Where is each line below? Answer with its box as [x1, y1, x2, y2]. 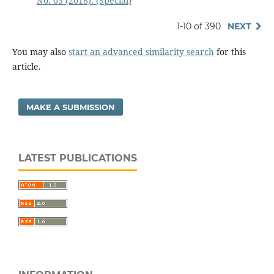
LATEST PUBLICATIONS [18, 152, 137, 164]
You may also [12, 45, 68, 57]
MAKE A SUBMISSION [26, 102, 116, 112]
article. [12, 60, 41, 72]
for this [213, 45, 246, 57]
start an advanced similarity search [68, 45, 214, 57]
